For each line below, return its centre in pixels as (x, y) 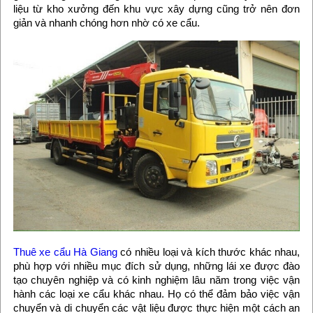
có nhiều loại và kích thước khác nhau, (209, 252)
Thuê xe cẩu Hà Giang (65, 252)
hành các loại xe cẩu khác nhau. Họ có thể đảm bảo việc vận (156, 293)
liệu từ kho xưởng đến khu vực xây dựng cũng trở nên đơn (156, 8)
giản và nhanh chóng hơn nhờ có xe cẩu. (106, 22)
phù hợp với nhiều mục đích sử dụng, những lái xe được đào (156, 265)
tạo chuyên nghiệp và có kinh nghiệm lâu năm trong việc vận (156, 279)
